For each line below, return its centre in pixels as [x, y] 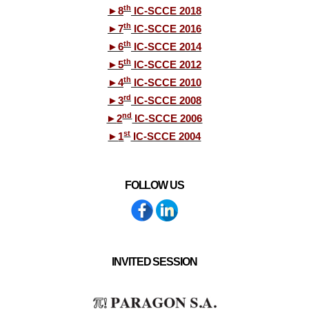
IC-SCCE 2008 [166, 100]
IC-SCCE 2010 [166, 82]
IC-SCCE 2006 [167, 118]
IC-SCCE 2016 [166, 29]
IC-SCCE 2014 [166, 47]
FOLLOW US [154, 186]
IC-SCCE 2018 [166, 11]
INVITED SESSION [154, 262]
